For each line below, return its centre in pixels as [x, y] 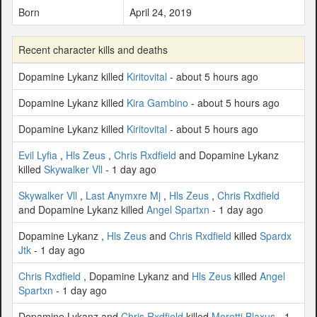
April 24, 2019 [161, 12]
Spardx [276, 235]
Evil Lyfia [38, 155]
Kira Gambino [157, 102]
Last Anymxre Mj [123, 195]
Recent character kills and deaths [93, 49]
